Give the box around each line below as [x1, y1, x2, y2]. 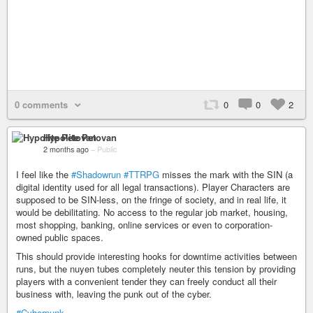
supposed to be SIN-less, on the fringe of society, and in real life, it [16, 193, 286, 206]
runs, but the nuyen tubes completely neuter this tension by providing [16, 262, 296, 275]
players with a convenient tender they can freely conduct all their [16, 275, 277, 288]
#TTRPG [124, 168, 159, 181]
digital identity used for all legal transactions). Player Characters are [16, 180, 290, 194]
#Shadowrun [71, 168, 121, 181]
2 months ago [43, 144, 89, 154]
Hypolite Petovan [43, 131, 117, 144]
